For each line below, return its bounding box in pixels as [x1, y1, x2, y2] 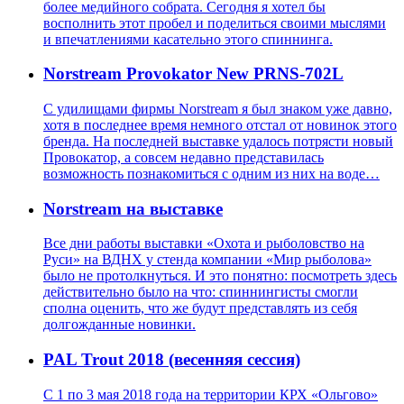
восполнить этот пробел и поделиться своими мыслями [43, 14, 386, 31]
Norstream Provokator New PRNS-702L [43, 64, 344, 84]
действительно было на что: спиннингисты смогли [43, 284, 358, 300]
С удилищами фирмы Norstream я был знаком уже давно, [43, 100, 392, 116]
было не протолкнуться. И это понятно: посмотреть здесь [43, 268, 397, 284]
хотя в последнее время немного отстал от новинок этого [43, 116, 397, 133]
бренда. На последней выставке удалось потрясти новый [43, 133, 393, 149]
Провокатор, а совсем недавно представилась [43, 149, 324, 165]
